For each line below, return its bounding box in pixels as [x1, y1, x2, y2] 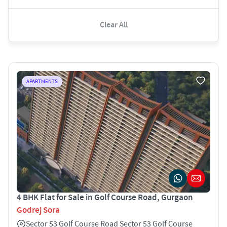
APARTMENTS [26, 78, 58, 85]
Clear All [99, 19, 128, 30]
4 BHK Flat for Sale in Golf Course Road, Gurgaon [17, 192, 193, 203]
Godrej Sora [17, 204, 60, 216]
